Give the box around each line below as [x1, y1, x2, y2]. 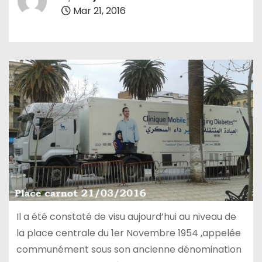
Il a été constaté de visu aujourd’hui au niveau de [16, 210, 236, 224]
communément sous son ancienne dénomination [16, 243, 242, 257]
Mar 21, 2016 [71, 4, 126, 18]
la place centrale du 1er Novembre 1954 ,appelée [16, 226, 241, 240]
